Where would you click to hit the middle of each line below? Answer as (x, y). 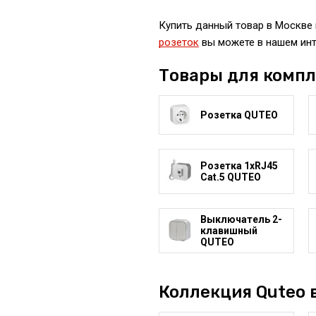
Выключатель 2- (241, 219)
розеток (178, 42)
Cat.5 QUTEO (230, 177)
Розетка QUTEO (239, 115)
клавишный (229, 231)
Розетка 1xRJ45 (239, 166)
